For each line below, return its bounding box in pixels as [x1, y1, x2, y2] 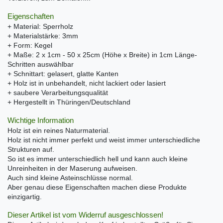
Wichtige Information [7, 115, 74, 124]
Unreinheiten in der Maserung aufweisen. [7, 164, 137, 172]
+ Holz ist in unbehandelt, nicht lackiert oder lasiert [7, 79, 166, 87]
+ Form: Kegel [7, 41, 52, 49]
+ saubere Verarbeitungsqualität [7, 88, 108, 97]
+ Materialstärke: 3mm [7, 31, 78, 40]
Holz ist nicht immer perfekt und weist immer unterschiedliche [7, 135, 200, 144]
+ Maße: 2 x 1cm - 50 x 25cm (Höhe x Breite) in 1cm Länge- [7, 50, 197, 59]
